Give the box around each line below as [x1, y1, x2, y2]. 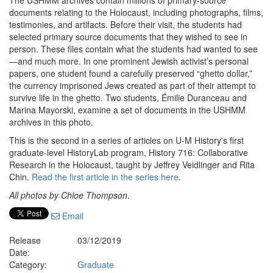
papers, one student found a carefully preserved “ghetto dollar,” [9, 67, 252, 79]
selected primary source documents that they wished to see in [9, 30, 247, 43]
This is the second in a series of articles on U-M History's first [9, 134, 244, 146]
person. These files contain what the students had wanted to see [9, 43, 258, 55]
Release [9, 234, 41, 246]
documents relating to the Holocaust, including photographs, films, [9, 6, 263, 18]
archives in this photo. [9, 116, 93, 128]
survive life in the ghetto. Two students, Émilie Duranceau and [9, 91, 247, 104]
